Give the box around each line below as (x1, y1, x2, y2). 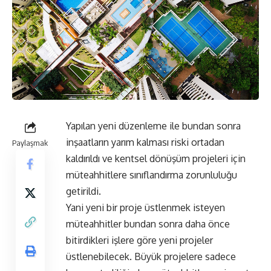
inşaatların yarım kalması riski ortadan (66, 136, 224, 149)
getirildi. (66, 185, 101, 198)
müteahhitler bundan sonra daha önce (66, 218, 230, 230)
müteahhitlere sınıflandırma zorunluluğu (66, 169, 237, 181)
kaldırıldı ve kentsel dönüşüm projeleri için (66, 152, 246, 165)
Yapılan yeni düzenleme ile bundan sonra (66, 120, 241, 132)
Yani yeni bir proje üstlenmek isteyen (66, 201, 225, 214)
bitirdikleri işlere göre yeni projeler (66, 234, 213, 247)
